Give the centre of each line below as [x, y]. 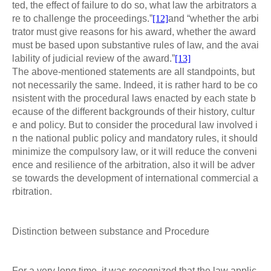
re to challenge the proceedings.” [82, 19]
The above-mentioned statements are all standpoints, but [133, 72]
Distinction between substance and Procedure [111, 231]
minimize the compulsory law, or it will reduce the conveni [135, 152]
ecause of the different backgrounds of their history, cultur [133, 112]
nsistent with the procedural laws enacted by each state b [134, 99]
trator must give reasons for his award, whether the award [134, 32]
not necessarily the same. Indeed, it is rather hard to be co [135, 85]
